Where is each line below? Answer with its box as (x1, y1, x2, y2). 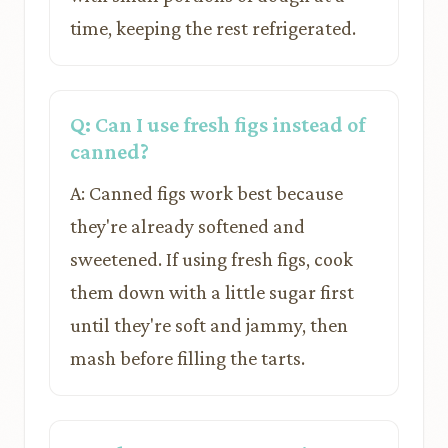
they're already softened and (70, 215, 305, 237)
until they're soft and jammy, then (70, 314, 348, 336)
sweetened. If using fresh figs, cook (70, 248, 353, 270)
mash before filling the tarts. (70, 347, 305, 369)
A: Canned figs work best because (70, 182, 343, 204)
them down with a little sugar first (70, 281, 354, 303)
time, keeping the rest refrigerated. (70, 17, 356, 39)
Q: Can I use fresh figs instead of (70, 112, 365, 137)
